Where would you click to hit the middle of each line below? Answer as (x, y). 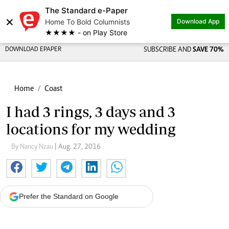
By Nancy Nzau (33, 147)
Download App (198, 21)
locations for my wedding (91, 129)
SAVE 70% (208, 50)
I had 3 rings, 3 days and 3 (91, 112)
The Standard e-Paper (86, 10)
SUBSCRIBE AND (168, 50)
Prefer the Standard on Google (69, 196)
